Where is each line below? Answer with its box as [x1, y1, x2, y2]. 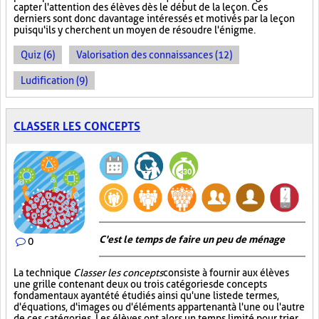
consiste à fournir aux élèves [163, 267, 289, 278]
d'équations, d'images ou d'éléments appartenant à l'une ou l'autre [14, 301, 305, 313]
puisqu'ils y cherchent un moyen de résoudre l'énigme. [14, 24, 256, 36]
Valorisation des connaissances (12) [76, 49, 232, 61]
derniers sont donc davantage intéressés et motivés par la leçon [14, 13, 295, 24]
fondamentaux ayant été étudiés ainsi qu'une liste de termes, [14, 290, 279, 301]
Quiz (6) [21, 49, 55, 61]
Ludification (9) [21, 75, 88, 86]
